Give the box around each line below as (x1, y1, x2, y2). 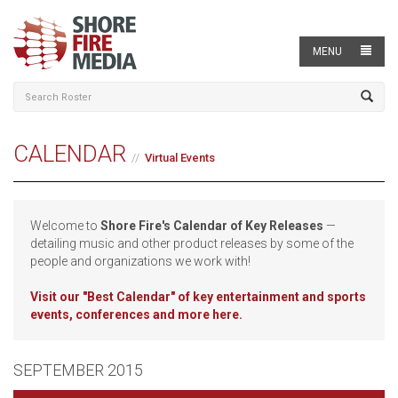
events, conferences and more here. (30, 307, 243, 322)
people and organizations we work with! (30, 254, 251, 268)
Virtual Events (145, 151, 215, 164)
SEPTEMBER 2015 (13, 361, 143, 379)
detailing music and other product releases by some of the (30, 236, 354, 251)
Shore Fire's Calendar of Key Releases (100, 219, 323, 233)
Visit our (30, 290, 83, 304)
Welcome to (30, 219, 100, 233)
